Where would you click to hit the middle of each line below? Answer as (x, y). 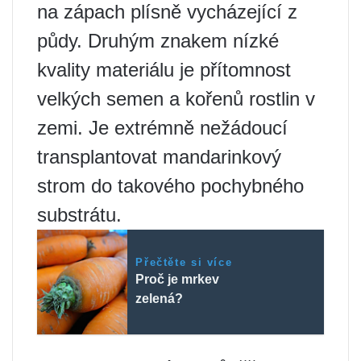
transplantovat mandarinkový (159, 156)
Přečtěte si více (184, 262)
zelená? (160, 298)
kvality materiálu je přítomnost (164, 69)
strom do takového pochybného (170, 185)
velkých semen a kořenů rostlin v (176, 98)
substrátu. (79, 214)
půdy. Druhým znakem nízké (158, 40)
